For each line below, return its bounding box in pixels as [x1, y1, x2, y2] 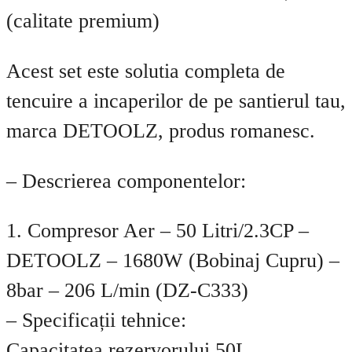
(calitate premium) [6, 9, 159, 33]
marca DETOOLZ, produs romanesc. [6, 119, 315, 142]
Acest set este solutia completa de [6, 59, 285, 82]
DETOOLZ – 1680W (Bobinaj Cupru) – [6, 249, 339, 273]
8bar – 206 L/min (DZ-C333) [6, 279, 248, 302]
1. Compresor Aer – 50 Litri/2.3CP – [6, 219, 309, 243]
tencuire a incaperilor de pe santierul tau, [6, 89, 346, 112]
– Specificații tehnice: [6, 309, 186, 332]
